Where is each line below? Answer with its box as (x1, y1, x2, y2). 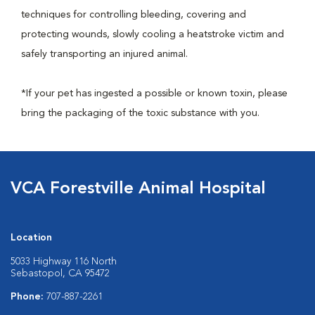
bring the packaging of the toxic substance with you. (21, 108, 259, 118)
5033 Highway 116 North (11, 257, 117, 266)
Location (11, 233, 52, 243)
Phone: (11, 292, 46, 302)
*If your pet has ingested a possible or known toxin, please (21, 89, 288, 98)
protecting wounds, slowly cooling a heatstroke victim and (21, 30, 284, 39)
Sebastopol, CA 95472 (11, 269, 110, 278)
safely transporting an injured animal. (21, 49, 188, 59)
